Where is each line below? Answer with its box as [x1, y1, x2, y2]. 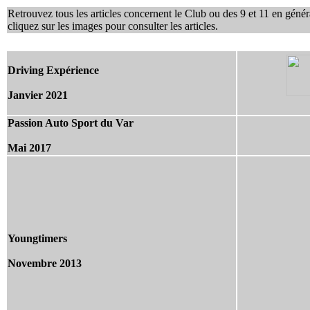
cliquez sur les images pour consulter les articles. [8, 20, 218, 33]
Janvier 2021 [8, 89, 68, 102]
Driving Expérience [8, 64, 99, 77]
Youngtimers [8, 232, 67, 245]
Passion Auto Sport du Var [8, 117, 134, 129]
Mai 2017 [8, 142, 51, 154]
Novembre [8, 257, 60, 270]
